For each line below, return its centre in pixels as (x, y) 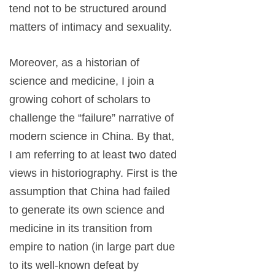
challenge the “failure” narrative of (91, 118)
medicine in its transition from (81, 229)
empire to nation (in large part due (92, 247)
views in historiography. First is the (93, 173)
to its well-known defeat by (74, 265)
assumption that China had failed (90, 192)
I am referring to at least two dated (93, 155)
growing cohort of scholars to (80, 100)
